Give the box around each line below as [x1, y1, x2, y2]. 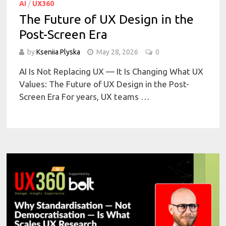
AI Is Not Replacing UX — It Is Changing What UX [19, 66, 204, 76]
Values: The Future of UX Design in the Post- [19, 79, 190, 89]
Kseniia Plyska [36, 47, 81, 56]
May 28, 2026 [96, 47, 139, 56]
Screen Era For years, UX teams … [19, 91, 150, 101]
